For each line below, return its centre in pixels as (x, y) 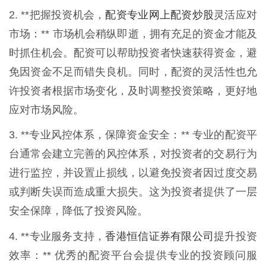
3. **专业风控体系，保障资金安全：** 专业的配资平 (133, 135)
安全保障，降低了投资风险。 (78, 211)
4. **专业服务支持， (57, 237)
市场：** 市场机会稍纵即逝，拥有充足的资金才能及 (133, 34)
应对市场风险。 (46, 110)
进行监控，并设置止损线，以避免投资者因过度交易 (133, 173)
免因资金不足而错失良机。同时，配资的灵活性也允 (133, 72)
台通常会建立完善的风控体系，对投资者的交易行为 (133, 154)
